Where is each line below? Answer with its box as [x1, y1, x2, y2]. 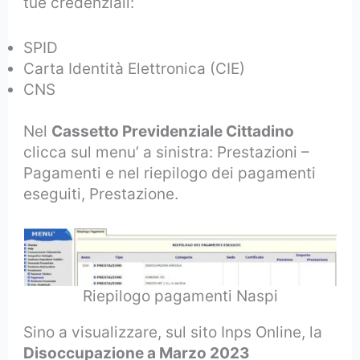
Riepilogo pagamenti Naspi [82, 286, 278, 305]
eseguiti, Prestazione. [23, 185, 179, 204]
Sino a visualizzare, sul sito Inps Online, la [23, 322, 323, 342]
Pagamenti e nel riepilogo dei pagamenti [23, 164, 317, 183]
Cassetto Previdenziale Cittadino [51, 122, 295, 141]
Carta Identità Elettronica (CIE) [23, 59, 246, 79]
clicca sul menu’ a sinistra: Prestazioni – [23, 143, 310, 162]
